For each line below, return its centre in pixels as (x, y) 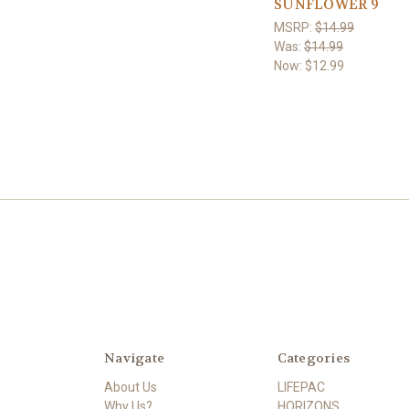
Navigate (134, 358)
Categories (313, 358)
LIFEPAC (301, 388)
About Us (131, 388)
